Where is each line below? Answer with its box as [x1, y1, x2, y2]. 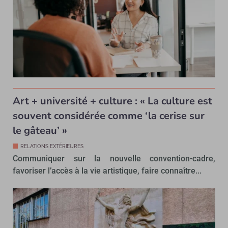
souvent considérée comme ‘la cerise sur [13, 108, 205, 123]
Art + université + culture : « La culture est [13, 94, 212, 108]
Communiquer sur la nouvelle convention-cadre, [13, 153, 215, 163]
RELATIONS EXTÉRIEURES [20, 143, 83, 149]
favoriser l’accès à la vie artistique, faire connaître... [13, 165, 202, 176]
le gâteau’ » [13, 123, 67, 137]
